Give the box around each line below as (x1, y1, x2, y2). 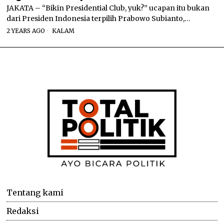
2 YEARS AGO (6, 26, 45, 34)
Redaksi (6, 205, 39, 216)
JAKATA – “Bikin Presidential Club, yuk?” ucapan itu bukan (6, 3, 210, 12)
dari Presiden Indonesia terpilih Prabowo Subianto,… (6, 13, 191, 23)
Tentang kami (6, 187, 64, 197)
